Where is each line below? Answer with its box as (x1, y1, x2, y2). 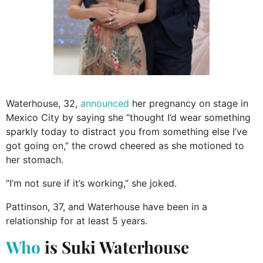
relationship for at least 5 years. (6, 215, 147, 227)
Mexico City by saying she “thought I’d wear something (6, 112, 251, 124)
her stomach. (6, 154, 63, 166)
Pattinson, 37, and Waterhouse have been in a (6, 201, 207, 213)
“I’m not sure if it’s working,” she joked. (6, 177, 177, 190)
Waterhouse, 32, (6, 97, 80, 110)
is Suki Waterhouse (41, 236, 189, 258)
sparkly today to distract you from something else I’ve (6, 126, 247, 138)
